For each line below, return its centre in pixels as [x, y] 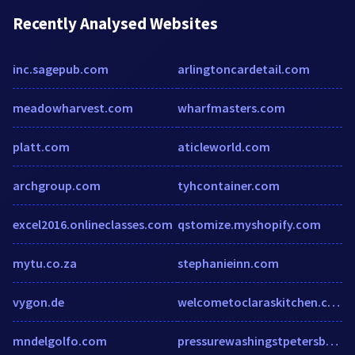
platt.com [41, 146]
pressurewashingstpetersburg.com [332, 340]
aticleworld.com [224, 146]
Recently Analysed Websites [115, 23]
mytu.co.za [45, 263]
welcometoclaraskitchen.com [334, 302]
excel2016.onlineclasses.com [93, 224]
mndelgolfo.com [60, 340]
